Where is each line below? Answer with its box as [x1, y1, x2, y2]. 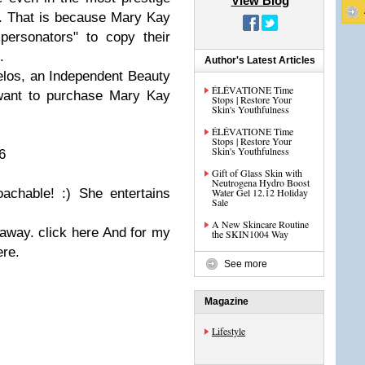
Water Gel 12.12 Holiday [212, 186, 308, 199]
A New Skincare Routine [212, 218, 309, 231]
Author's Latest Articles [204, 55, 315, 66]
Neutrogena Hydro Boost [212, 176, 310, 189]
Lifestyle [212, 324, 245, 337]
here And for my [72, 225, 170, 240]
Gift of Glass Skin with [212, 166, 302, 179]
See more [224, 258, 267, 270]
